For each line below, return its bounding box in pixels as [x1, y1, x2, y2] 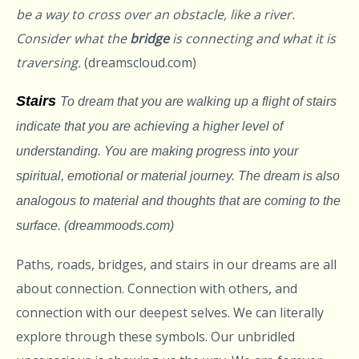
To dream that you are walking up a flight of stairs [60, 95, 337, 109]
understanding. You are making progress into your [16, 144, 298, 159]
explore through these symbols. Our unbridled [16, 327, 295, 345]
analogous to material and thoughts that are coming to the [16, 194, 341, 208]
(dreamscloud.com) [84, 54, 196, 72]
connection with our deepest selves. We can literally [16, 303, 324, 321]
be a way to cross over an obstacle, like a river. [16, 6, 295, 24]
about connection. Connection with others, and [16, 279, 297, 297]
